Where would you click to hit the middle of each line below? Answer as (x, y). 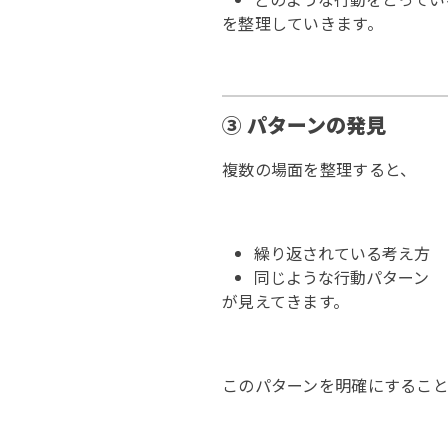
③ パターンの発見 (304, 124)
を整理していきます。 (302, 23)
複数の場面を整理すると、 (319, 169)
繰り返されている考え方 (342, 253)
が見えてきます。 (286, 301)
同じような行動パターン (341, 277)
